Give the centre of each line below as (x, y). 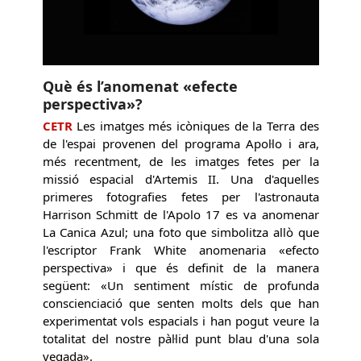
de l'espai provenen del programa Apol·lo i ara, (180, 144)
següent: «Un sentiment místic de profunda (180, 286)
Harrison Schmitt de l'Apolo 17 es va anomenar (180, 215)
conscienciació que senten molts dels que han (180, 303)
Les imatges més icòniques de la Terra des (195, 126)
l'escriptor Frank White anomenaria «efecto (180, 250)
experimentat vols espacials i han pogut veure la (180, 321)
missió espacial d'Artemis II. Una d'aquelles (180, 179)
